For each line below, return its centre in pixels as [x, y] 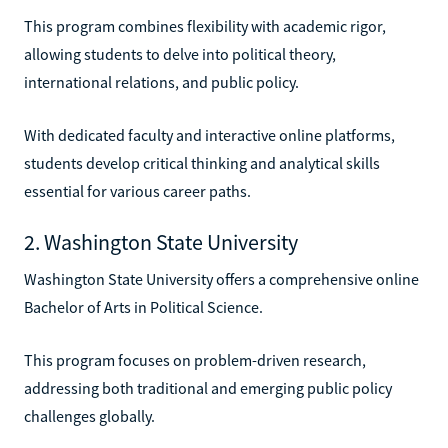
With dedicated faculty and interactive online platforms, [209, 134]
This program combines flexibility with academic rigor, [205, 25]
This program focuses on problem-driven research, [195, 359]
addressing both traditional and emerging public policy [208, 387]
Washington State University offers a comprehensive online [221, 278]
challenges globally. [89, 415]
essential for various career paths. [137, 190]
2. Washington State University [161, 241]
